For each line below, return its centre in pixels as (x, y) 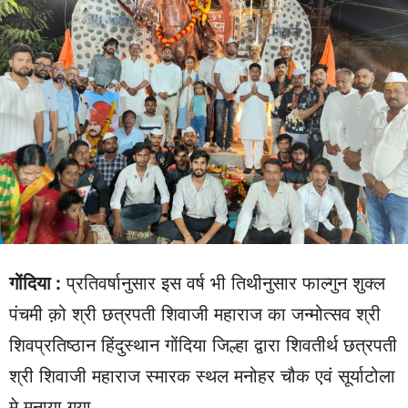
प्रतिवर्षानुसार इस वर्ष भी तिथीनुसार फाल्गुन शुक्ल (223, 284)
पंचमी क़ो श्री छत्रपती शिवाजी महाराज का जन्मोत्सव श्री (195, 315)
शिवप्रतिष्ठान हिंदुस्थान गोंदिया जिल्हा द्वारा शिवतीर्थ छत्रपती (203, 346)
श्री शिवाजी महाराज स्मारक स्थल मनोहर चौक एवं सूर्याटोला (202, 377)
